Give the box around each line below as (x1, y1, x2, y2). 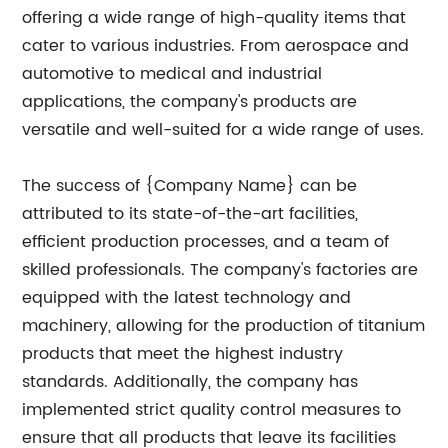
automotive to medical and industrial (22, 60, 323, 87)
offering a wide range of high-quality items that (22, 4, 407, 31)
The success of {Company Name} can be (22, 172, 358, 199)
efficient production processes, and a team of (22, 228, 390, 255)
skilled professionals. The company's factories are (22, 256, 419, 283)
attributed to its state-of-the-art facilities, (22, 200, 359, 227)
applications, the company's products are (22, 88, 358, 115)
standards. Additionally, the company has (22, 368, 359, 395)
